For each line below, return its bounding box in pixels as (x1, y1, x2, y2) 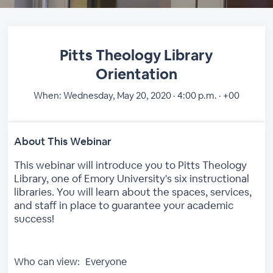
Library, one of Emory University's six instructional (14, 172, 250, 185)
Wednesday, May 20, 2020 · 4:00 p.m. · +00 (61, 90, 239, 101)
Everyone (83, 255, 127, 268)
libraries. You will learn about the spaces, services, (14, 185, 252, 199)
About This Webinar (14, 135, 112, 148)
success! (14, 212, 55, 225)
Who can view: (14, 255, 80, 268)
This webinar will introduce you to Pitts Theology (14, 158, 247, 172)
